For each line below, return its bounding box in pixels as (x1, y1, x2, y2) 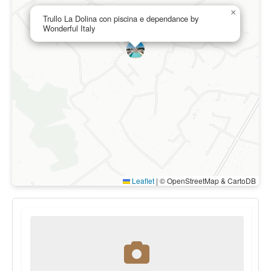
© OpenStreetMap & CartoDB (158, 175, 256, 186)
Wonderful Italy (43, 22, 95, 34)
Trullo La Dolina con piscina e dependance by (43, 13, 198, 25)
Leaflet (130, 175, 154, 186)
